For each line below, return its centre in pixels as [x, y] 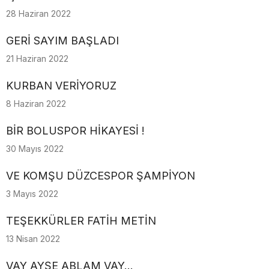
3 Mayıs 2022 [32, 194]
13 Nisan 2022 [33, 239]
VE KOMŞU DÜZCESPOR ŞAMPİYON [101, 176]
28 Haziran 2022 [38, 14]
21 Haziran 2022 [37, 59]
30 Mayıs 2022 [35, 149]
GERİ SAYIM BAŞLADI [62, 41]
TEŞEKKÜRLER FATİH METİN [81, 221]
